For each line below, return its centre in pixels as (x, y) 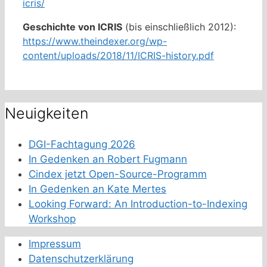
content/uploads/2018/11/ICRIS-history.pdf (118, 56)
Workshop (52, 218)
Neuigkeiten (46, 113)
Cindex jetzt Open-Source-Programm (118, 174)
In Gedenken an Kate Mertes (97, 189)
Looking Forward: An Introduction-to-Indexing (138, 204)
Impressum (55, 243)
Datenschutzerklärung (81, 258)
